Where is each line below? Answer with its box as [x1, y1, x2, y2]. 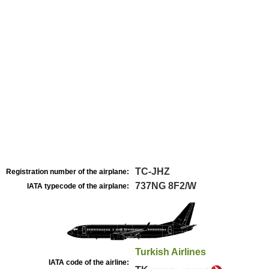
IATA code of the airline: [49, 258, 129, 267]
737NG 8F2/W [135, 181, 196, 191]
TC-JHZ [135, 166, 170, 177]
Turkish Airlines [135, 247, 206, 257]
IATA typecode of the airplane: [27, 182, 129, 190]
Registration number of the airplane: [6, 168, 129, 176]
